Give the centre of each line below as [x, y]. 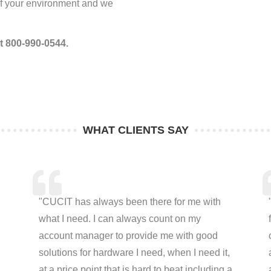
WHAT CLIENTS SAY [135, 130]
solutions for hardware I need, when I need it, [134, 253]
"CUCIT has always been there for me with [129, 202]
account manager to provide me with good [128, 236]
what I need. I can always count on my [119, 219]
